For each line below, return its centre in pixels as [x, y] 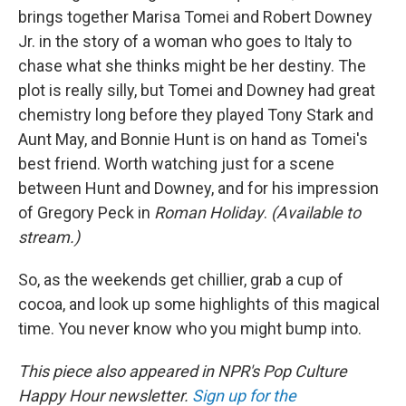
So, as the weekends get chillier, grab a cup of [181, 279]
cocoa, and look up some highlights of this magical [199, 304]
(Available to [316, 212]
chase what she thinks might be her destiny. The [192, 65]
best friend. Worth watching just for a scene [176, 163]
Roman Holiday [209, 212]
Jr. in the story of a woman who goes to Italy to [185, 41]
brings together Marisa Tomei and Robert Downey [195, 16]
